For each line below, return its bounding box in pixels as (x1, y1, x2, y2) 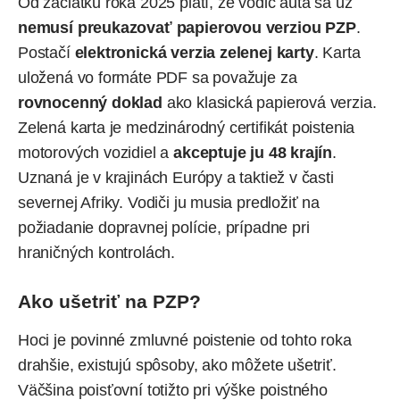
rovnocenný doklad (18, 93, 162, 112)
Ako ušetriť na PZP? (18, 290, 201, 312)
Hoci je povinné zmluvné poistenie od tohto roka (18, 331, 352, 350)
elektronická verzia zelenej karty (74, 43, 314, 62)
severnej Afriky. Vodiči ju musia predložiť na (18, 193, 320, 212)
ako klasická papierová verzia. (162, 93, 377, 112)
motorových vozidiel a (18, 143, 174, 162)
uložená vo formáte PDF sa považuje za (18, 68, 297, 87)
